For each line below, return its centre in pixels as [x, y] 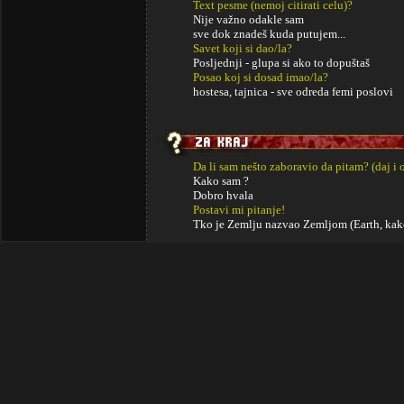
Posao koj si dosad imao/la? [261, 77]
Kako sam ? [221, 181]
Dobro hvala [223, 195]
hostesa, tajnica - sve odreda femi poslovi [293, 92]
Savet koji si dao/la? [243, 48]
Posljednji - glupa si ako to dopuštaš [281, 63]
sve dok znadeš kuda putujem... [269, 34]
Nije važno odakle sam [248, 19]
